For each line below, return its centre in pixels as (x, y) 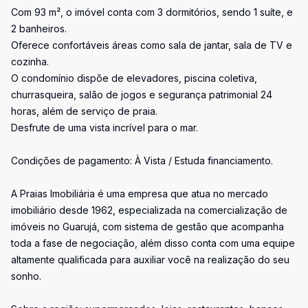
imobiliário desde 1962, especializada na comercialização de (149, 210)
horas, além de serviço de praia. (84, 111)
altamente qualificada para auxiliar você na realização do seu (150, 260)
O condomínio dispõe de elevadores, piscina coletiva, (134, 78)
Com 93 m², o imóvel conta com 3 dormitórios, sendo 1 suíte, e (152, 12)
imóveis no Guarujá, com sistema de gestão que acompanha (147, 227)
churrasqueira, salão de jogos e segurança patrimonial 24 (142, 95)
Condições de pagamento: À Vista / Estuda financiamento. (142, 161)
